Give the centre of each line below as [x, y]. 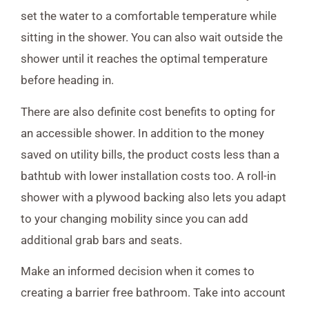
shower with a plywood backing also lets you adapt [153, 197]
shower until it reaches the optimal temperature [144, 59]
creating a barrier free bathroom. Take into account [153, 293]
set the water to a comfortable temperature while [149, 16]
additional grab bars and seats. [101, 240]
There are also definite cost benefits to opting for [148, 111]
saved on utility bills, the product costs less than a [150, 154]
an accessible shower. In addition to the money [142, 133]
